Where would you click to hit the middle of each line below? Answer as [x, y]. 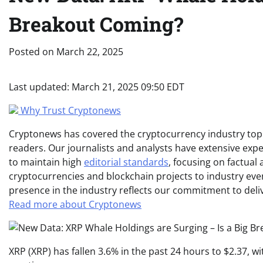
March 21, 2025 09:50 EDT [128, 87]
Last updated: [40, 87]
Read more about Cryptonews [75, 204]
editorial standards [126, 162]
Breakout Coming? [96, 24]
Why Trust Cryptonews [71, 110]
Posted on [33, 52]
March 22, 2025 [90, 52]
